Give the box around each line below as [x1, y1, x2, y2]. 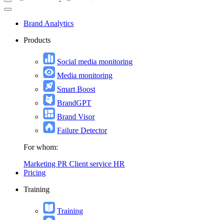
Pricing [24, 168, 46, 177]
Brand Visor [57, 112, 95, 121]
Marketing [24, 160, 57, 168]
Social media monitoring [57, 57, 133, 66]
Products [24, 36, 51, 45]
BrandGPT [57, 99, 91, 108]
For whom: [24, 143, 58, 152]
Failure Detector [57, 126, 107, 135]
